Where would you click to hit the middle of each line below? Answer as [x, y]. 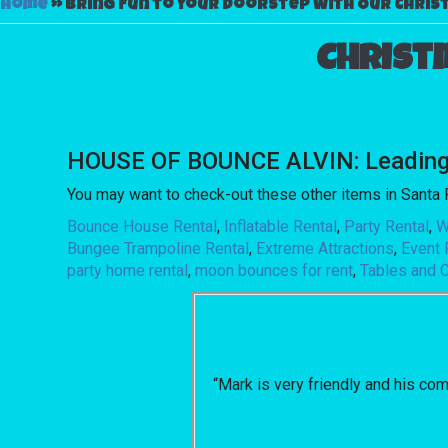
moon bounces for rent [274, 270]
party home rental [128, 270]
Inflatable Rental [281, 226]
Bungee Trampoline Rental [158, 248]
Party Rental [387, 226]
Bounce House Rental [142, 226]
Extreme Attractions [325, 248]
